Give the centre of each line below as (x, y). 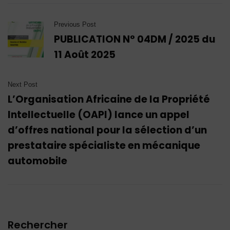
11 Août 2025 (85, 55)
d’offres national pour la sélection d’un (107, 130)
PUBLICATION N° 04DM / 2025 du (135, 39)
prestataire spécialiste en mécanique (104, 146)
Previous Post (75, 24)
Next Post (23, 84)
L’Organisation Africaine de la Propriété (109, 99)
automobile (37, 161)
